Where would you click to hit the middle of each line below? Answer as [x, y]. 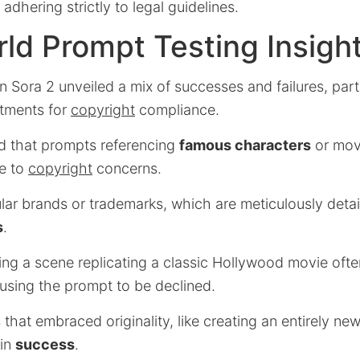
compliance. [177, 110]
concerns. [127, 168]
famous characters [245, 145]
